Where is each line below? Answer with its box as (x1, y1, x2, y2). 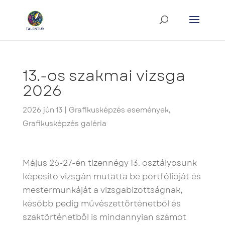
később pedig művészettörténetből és (22, 198, 181, 209)
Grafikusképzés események (68, 105, 169, 115)
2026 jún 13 (22, 105, 62, 115)
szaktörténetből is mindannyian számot (22, 211, 186, 223)
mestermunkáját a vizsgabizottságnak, (22, 184, 182, 196)
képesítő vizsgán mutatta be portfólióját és (22, 171, 201, 182)
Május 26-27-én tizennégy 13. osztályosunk (22, 157, 197, 169)
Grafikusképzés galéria (22, 119, 106, 129)
